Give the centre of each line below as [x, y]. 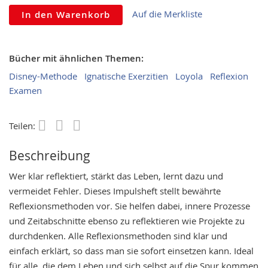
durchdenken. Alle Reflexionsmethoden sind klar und [118, 235]
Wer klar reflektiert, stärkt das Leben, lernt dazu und [116, 176]
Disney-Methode [43, 76]
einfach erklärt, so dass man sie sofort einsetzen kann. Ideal [131, 250]
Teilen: [23, 125]
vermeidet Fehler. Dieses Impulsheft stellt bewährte [115, 191]
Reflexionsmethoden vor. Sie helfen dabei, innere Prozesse [130, 205]
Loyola [189, 76]
